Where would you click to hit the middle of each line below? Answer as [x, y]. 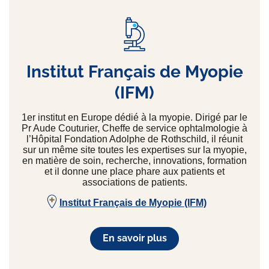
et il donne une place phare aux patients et [134, 171]
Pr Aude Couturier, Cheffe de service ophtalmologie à [134, 128]
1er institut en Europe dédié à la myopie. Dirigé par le [134, 117]
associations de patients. [134, 182]
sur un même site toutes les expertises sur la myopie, [134, 150]
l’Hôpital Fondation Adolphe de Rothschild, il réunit [134, 139]
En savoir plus [134, 238]
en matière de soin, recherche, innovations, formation [134, 160]
